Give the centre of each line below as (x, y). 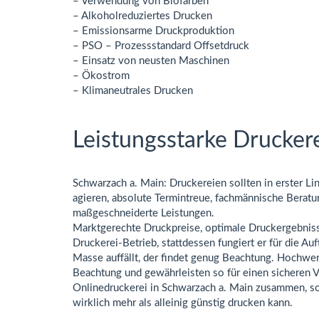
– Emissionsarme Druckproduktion (153, 31)
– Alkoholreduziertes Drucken (142, 16)
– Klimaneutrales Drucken (133, 91)
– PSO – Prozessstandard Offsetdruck (161, 46)
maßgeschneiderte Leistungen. (143, 213)
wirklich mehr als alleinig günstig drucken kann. (183, 303)
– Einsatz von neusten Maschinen (151, 61)
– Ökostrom (101, 76)
